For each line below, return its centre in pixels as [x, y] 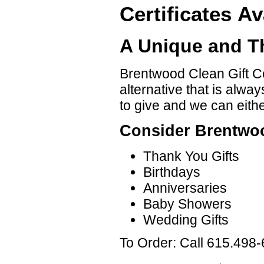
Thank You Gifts [191, 156]
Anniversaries [185, 188]
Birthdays [172, 172]
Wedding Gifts [186, 220]
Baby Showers [187, 204]
